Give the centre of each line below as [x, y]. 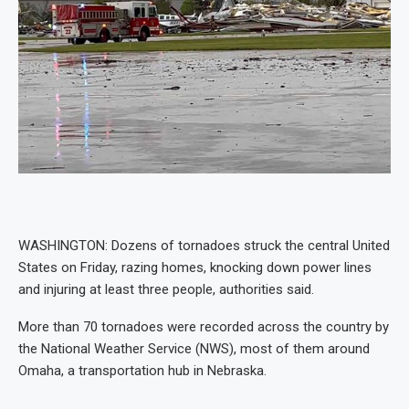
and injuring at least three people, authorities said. [166, 289]
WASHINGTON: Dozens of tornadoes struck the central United [204, 245]
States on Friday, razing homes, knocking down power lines [195, 267]
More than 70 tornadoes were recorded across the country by [204, 326]
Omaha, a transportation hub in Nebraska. [142, 370]
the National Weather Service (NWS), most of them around [194, 348]
